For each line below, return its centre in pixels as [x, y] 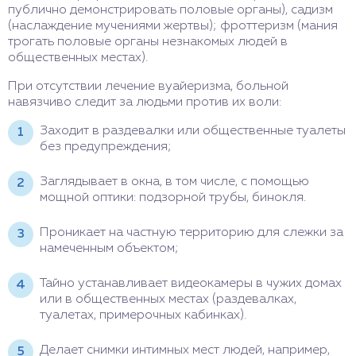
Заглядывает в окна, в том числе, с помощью [174, 182]
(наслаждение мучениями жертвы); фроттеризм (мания [173, 26]
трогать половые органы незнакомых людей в [148, 42]
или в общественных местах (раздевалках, [168, 299]
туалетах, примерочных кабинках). [143, 315]
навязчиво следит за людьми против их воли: [145, 102]
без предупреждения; [106, 147]
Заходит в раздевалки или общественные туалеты [193, 131]
